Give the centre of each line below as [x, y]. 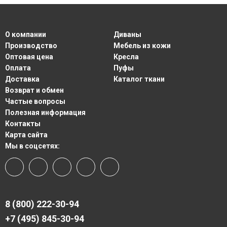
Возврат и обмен [34, 90]
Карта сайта [26, 135]
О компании [26, 34]
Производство [31, 46]
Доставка [22, 79]
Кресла [126, 57]
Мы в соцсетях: [32, 146]
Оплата [18, 68]
